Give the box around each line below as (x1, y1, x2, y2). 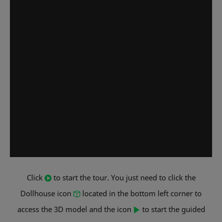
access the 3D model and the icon (17, 204, 133, 214)
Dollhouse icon (20, 188, 73, 198)
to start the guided (140, 204, 205, 214)
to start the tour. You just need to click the (51, 172, 196, 182)
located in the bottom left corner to (80, 188, 202, 198)
